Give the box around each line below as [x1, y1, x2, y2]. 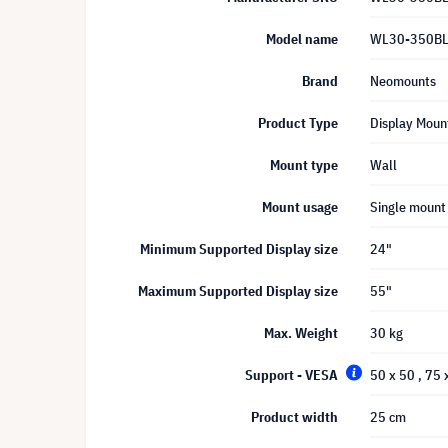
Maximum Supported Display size [138, 282, 338, 300]
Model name [266, 30, 338, 48]
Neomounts [370, 72, 436, 90]
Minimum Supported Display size [140, 240, 338, 258]
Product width [251, 408, 338, 426]
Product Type [258, 114, 338, 132]
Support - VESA [245, 366, 338, 384]
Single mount [370, 198, 446, 216]
